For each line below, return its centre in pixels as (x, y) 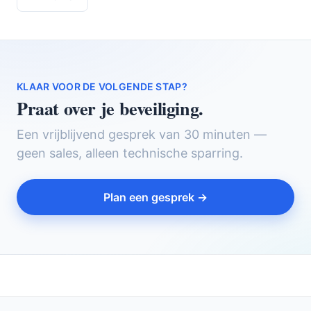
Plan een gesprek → (155, 197)
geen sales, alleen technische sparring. (130, 153)
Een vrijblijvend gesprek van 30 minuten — (142, 135)
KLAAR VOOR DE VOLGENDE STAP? (102, 87)
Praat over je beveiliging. (110, 109)
